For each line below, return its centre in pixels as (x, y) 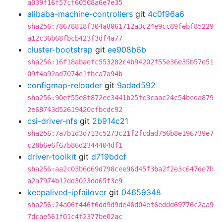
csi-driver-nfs (52, 121)
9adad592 (136, 85)
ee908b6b (127, 50)
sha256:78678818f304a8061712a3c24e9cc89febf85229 (120, 26)
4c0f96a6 (166, 14)
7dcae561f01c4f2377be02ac (75, 217)
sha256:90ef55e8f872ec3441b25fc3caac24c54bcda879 (120, 98)
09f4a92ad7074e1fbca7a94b (75, 74)
